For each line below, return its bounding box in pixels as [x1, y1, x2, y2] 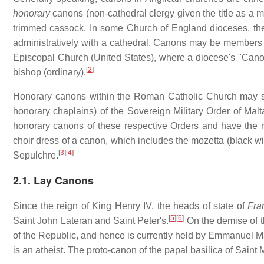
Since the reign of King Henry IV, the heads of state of [13, 200, 248, 211]
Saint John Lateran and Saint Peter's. [13, 215, 169, 226]
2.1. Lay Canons [13, 172, 94, 188]
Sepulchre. [13, 150, 58, 160]
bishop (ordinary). [13, 67, 86, 77]
